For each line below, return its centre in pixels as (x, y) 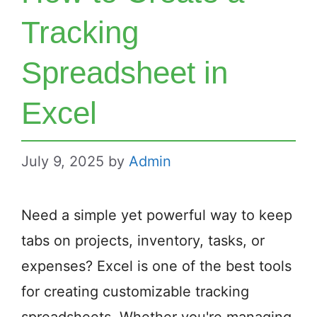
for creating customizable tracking (135, 292)
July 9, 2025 (63, 162)
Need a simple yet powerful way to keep (157, 215)
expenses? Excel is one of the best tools (156, 266)
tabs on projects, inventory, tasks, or (143, 241)
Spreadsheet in (125, 73)
